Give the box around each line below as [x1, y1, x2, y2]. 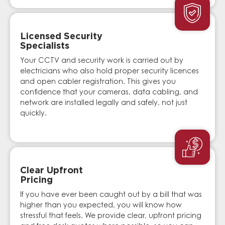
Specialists [20, 42, 69, 51]
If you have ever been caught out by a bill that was [20, 191, 202, 199]
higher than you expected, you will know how [20, 202, 182, 209]
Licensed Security [20, 32, 102, 42]
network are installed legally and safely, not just [20, 100, 187, 107]
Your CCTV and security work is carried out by [20, 58, 183, 65]
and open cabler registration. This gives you [20, 79, 176, 86]
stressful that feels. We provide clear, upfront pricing [20, 212, 201, 220]
